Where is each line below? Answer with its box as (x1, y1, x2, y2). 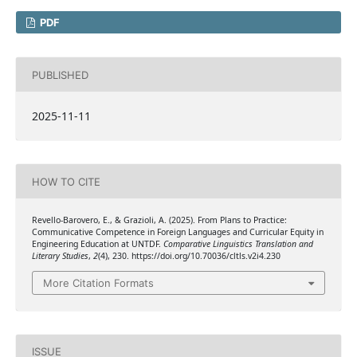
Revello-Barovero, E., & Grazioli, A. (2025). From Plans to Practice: (31, 214, 287, 226)
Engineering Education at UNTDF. (31, 238, 163, 250)
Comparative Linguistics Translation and (163, 238, 313, 250)
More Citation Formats (43, 276, 154, 289)
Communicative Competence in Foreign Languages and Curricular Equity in (31, 226, 324, 238)
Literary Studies (31, 250, 88, 262)
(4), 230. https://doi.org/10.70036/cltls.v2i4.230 (97, 250, 280, 262)
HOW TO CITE (31, 175, 100, 188)
